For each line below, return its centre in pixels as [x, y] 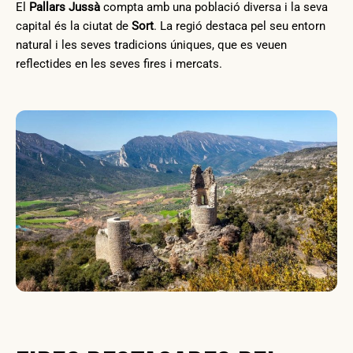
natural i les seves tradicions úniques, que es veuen [151, 45]
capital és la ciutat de [74, 26]
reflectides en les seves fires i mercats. [119, 64]
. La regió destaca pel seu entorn [240, 26]
